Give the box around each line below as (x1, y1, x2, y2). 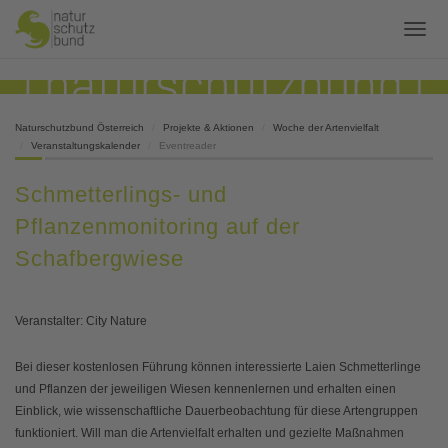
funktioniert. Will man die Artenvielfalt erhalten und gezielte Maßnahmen (15, 426, 404, 441)
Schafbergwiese (15, 246, 184, 272)
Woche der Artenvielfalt (273, 121, 379, 133)
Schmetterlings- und (15, 182, 227, 208)
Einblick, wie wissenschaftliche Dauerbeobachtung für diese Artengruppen (15, 404, 418, 419)
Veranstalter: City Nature (15, 314, 147, 329)
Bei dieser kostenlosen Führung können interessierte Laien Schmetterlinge (15, 360, 421, 375)
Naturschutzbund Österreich (15, 121, 144, 133)
